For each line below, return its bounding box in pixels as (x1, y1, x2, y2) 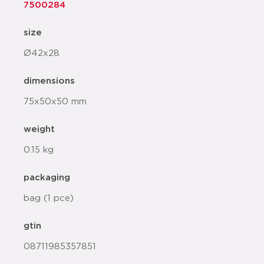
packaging (24, 173, 70, 182)
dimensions (24, 77, 75, 85)
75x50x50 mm (24, 97, 87, 106)
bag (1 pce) (24, 194, 74, 203)
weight (24, 125, 55, 134)
